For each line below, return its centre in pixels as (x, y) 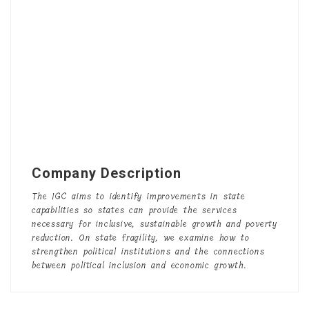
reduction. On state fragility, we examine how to (141, 238)
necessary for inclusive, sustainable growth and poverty (154, 224)
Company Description (107, 173)
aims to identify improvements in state (156, 196)
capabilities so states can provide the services (134, 210)
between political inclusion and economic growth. (139, 265)
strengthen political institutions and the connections (148, 251)
